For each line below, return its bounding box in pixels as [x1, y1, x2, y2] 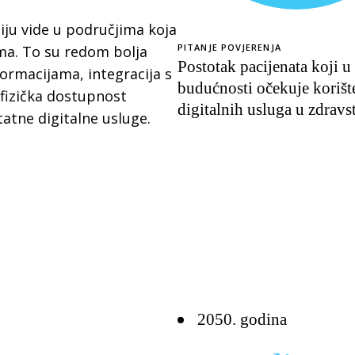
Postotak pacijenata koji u [177, 57, 351, 76]
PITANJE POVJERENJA [177, 41, 281, 53]
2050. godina [197, 310, 287, 329]
